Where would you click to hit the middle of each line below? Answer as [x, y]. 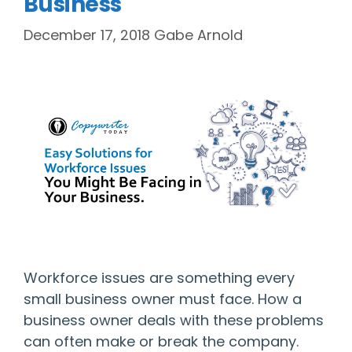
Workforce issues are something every [159, 278]
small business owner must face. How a [163, 299]
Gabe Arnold [198, 35]
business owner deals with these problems [174, 321]
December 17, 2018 [87, 35]
